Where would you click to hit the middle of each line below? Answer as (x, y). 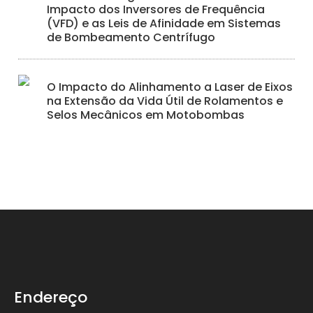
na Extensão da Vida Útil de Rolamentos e (165, 101)
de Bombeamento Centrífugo (131, 37)
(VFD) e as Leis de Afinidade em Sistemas (164, 23)
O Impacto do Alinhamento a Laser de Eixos (170, 87)
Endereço (51, 297)
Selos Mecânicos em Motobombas (146, 115)
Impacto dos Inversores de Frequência (156, 9)
